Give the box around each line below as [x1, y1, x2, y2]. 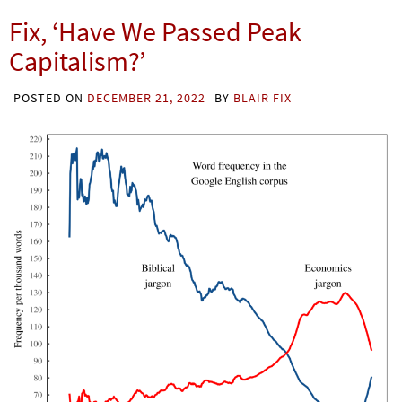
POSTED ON [13, 89, 87, 106]
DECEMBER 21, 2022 [87, 89, 205, 106]
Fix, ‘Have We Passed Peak [9, 13, 301, 48]
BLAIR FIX [233, 89, 292, 106]
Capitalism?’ [9, 43, 145, 78]
